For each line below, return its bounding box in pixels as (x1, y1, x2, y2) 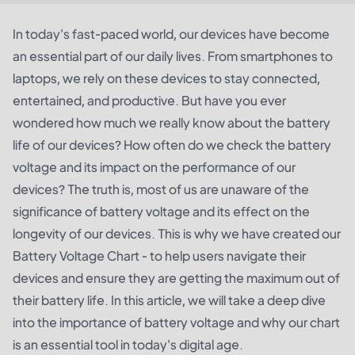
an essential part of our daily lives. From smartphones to (13, 48, 333, 64)
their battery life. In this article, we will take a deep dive (13, 292, 326, 308)
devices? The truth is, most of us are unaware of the (13, 181, 309, 197)
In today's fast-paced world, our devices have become (13, 25, 330, 42)
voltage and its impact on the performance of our (13, 158, 296, 175)
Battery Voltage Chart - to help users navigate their (13, 247, 306, 264)
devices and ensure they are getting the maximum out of (13, 269, 340, 286)
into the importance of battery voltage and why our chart (13, 314, 340, 330)
